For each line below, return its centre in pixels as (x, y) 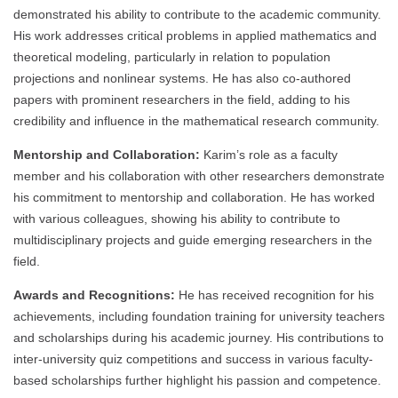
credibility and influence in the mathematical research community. (196, 121)
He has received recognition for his (275, 295)
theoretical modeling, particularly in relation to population (172, 57)
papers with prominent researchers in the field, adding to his (182, 100)
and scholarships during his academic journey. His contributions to (199, 338)
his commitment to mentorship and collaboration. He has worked (194, 198)
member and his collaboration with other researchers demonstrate (199, 176)
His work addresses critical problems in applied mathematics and (195, 36)
